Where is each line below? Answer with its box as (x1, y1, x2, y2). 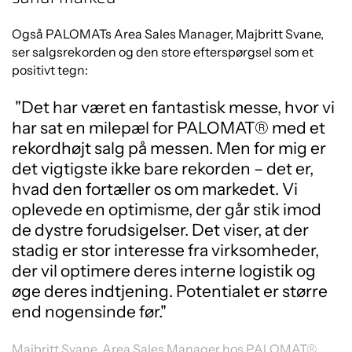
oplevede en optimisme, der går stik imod (12, 200, 321, 219)
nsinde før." (84, 302, 167, 321)
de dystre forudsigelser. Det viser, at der (12, 220, 309, 240)
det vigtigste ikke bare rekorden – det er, (12, 159, 313, 178)
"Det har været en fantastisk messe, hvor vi (12, 97, 335, 117)
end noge (12, 302, 84, 321)
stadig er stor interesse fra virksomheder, (12, 240, 319, 260)
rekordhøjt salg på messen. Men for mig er (12, 138, 326, 158)
